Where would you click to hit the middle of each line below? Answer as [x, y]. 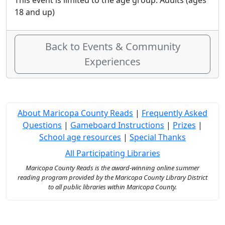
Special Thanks [158, 137]
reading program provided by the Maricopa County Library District [113, 177]
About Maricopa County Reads [75, 113]
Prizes [184, 125]
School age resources [80, 137]
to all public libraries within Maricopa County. [113, 187]
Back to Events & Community [113, 46]
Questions [42, 125]
